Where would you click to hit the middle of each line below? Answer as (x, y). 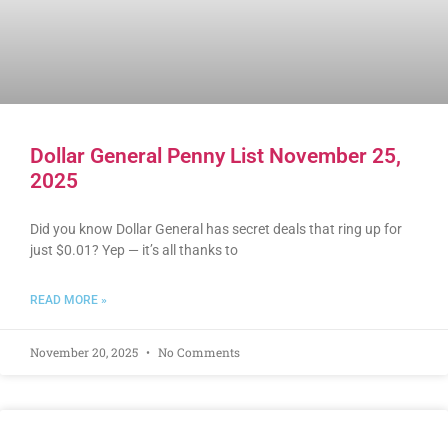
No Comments (197, 352)
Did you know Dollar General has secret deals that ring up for (216, 229)
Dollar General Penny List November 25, (215, 156)
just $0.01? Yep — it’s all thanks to (134, 250)
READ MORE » (68, 300)
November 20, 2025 (85, 352)
